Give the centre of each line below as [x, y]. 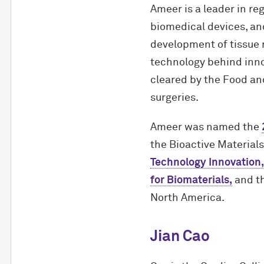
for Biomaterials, [191, 180]
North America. [187, 198]
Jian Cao [180, 237]
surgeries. [174, 98]
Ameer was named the [206, 127]
